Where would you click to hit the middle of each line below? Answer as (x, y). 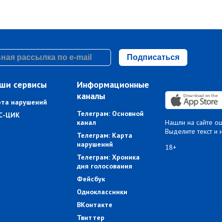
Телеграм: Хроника (109, 157)
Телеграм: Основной (111, 114)
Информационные (113, 85)
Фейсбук (91, 179)
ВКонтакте (95, 205)
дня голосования (105, 166)
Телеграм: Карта (105, 136)
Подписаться (153, 57)
